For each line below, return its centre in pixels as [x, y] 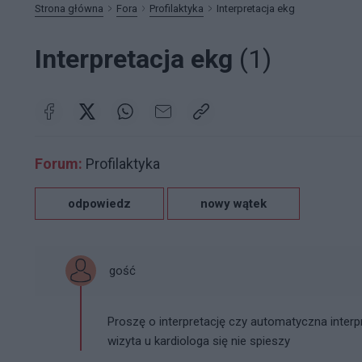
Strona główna [69, 8]
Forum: [59, 163]
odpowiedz [99, 203]
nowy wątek [234, 203]
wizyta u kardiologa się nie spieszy [199, 341]
